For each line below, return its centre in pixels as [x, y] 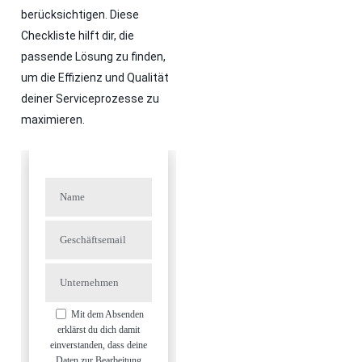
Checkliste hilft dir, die [78, 36]
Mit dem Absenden [107, 314]
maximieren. [53, 120]
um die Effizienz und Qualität [95, 78]
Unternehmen [79, 274]
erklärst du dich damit [99, 329]
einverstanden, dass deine [99, 345]
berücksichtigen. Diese [80, 15]
